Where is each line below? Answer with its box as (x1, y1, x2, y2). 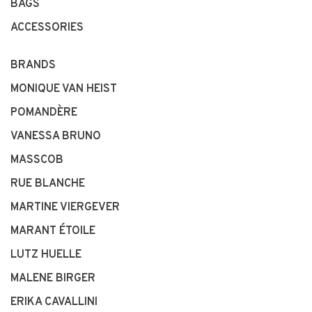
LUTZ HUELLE (10, 248, 81, 262)
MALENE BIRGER (10, 272, 95, 286)
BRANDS (10, 58, 56, 72)
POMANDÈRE (10, 106, 77, 120)
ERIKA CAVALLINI (10, 295, 97, 309)
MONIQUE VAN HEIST (10, 82, 117, 96)
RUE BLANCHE (10, 177, 85, 191)
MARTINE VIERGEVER (10, 201, 120, 214)
